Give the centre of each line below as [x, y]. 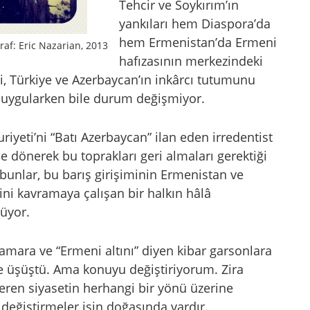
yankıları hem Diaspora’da [195, 24]
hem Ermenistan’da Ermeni [198, 43]
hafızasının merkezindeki [191, 61]
